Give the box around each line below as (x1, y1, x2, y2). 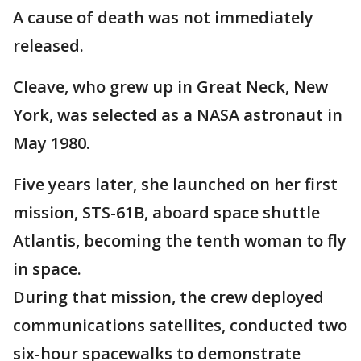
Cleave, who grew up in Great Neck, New (13, 76, 328, 98)
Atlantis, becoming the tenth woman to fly (13, 230, 346, 252)
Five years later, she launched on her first (13, 173, 338, 196)
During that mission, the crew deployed (13, 286, 324, 309)
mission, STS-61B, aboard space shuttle (13, 201, 320, 224)
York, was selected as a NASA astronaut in (13, 104, 342, 127)
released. (13, 35, 88, 57)
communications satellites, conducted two (13, 314, 347, 337)
